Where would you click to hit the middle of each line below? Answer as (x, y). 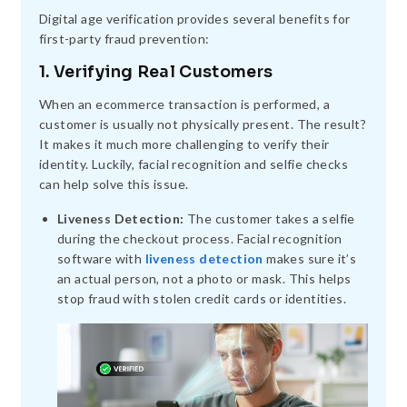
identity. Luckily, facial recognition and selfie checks (194, 164)
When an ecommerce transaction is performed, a (184, 104)
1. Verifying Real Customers (156, 72)
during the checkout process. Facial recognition (200, 239)
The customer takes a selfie (269, 219)
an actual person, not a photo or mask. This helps (204, 279)
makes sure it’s (310, 259)
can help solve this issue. (114, 184)
